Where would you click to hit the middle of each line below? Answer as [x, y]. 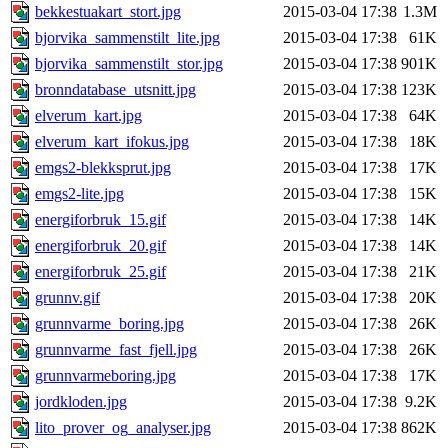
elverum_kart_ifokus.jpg [112, 142]
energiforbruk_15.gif [100, 220]
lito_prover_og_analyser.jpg [123, 428]
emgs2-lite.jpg [79, 194]
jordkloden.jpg [81, 402]
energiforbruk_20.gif [100, 246]
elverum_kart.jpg [88, 116]
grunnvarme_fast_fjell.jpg [116, 350]
